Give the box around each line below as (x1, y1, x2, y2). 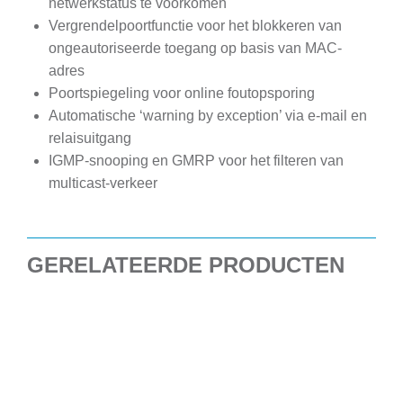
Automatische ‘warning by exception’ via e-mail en (49, 108, 367, 124)
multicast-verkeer (49, 175, 157, 192)
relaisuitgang (49, 130, 131, 147)
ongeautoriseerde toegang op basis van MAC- (49, 40, 342, 57)
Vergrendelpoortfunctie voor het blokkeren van (49, 18, 342, 34)
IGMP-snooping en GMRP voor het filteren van (49, 153, 344, 169)
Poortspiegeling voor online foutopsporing (49, 85, 315, 102)
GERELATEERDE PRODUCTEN (27, 253, 345, 278)
